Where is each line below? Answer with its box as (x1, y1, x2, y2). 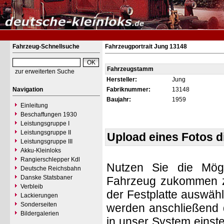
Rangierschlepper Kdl (20, 156, 80, 163)
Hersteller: (106, 76, 137, 83)
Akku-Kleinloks (20, 147, 61, 154)
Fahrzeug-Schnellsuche (12, 43, 79, 50)
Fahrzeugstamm (107, 65, 153, 72)
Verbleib (20, 183, 43, 190)
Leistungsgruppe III (20, 138, 72, 145)
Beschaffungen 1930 (20, 111, 77, 118)
